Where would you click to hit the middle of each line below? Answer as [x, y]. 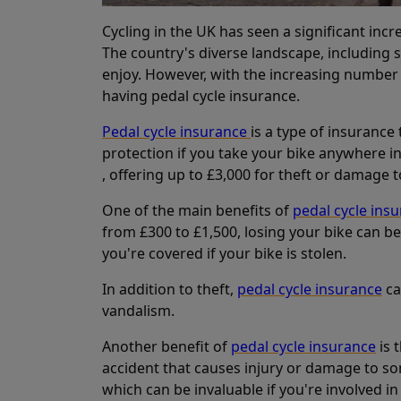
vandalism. [138, 311]
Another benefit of [166, 346]
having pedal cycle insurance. [201, 96]
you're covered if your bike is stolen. [224, 253]
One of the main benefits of [197, 210]
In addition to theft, [170, 289]
